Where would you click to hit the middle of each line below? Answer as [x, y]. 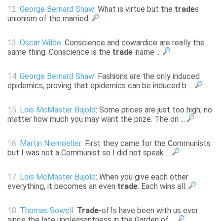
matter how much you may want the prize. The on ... [97, 119]
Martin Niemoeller [51, 144]
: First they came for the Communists [146, 144]
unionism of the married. [50, 19]
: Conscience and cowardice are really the [133, 43]
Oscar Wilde [40, 43]
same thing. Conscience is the [60, 52]
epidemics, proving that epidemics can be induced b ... [101, 86]
